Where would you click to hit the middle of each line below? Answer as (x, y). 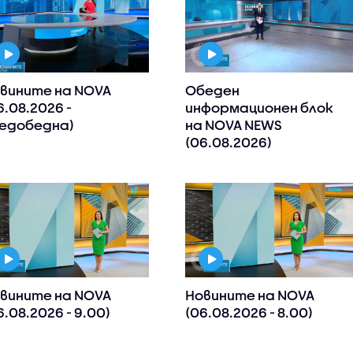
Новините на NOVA (250, 295)
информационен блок (260, 108)
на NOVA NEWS (234, 125)
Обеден (213, 91)
